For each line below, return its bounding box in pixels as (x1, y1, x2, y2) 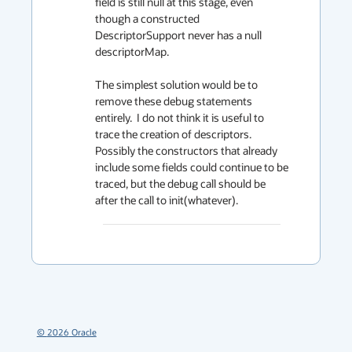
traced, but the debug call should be (95, 176, 266, 191)
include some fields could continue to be (95, 159, 288, 174)
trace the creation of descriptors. (95, 126, 251, 141)
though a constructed (95, 11, 200, 26)
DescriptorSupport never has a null (95, 27, 262, 42)
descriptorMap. (95, 44, 169, 59)
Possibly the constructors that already (95, 143, 277, 158)
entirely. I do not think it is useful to (95, 110, 264, 125)
